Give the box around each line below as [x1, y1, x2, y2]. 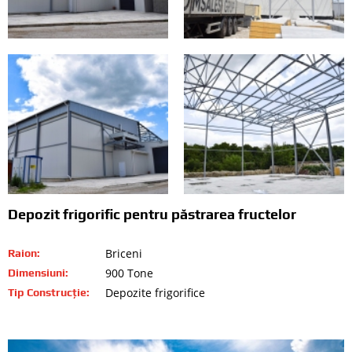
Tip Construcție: [8, 285, 90, 299]
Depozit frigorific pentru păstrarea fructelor [8, 206, 296, 223]
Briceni [105, 245, 142, 261]
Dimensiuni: [8, 266, 68, 279]
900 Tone [105, 265, 153, 280]
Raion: [8, 246, 40, 259]
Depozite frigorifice [105, 284, 205, 300]
